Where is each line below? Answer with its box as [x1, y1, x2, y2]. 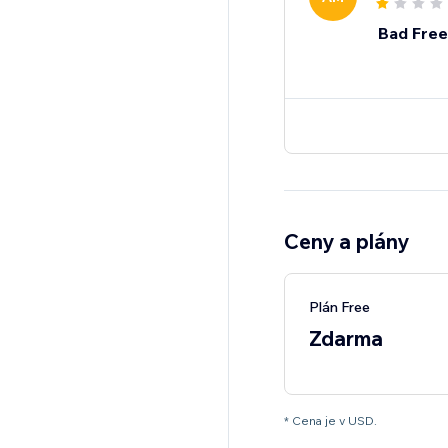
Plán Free [308, 298, 370, 317]
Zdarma [308, 325, 383, 352]
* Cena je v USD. [283, 413, 377, 429]
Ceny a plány [283, 228, 409, 255]
